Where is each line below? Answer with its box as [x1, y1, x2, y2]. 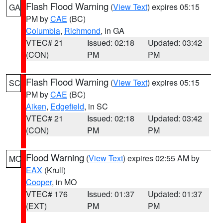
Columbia [26, 25, 60, 36]
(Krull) [42, 164, 66, 176]
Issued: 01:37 [87, 188, 134, 200]
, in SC [84, 101, 108, 112]
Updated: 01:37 [148, 188, 203, 200]
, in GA [101, 25, 124, 36]
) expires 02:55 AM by [123, 152, 200, 164]
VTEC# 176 [26, 188, 68, 200]
